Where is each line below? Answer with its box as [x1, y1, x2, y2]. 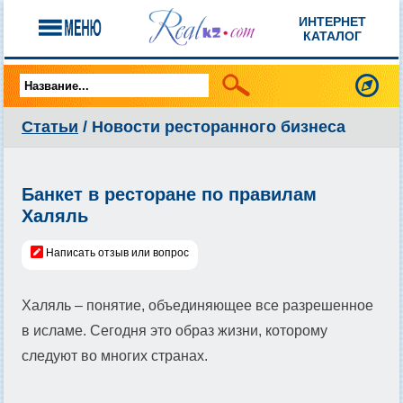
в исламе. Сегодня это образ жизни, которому [22, 323, 327, 338]
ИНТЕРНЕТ [299, 14, 367, 29]
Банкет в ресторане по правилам [22, 184, 317, 204]
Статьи [22, 118, 78, 136]
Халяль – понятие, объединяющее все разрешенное [22, 298, 373, 313]
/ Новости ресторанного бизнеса [78, 118, 345, 136]
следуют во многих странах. [22, 348, 208, 363]
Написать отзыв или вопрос [46, 246, 189, 259]
